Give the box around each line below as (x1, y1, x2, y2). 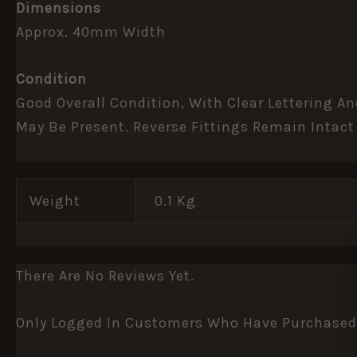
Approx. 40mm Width (16, 22, 166, 41)
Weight (29, 192, 81, 210)
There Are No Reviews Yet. (16, 266, 194, 284)
